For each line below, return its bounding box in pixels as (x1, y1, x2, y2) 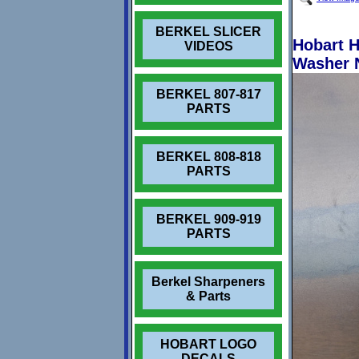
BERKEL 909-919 (155, 212, 261, 226)
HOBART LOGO (160, 337, 256, 351)
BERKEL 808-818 (155, 150, 261, 163)
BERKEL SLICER (155, 25, 261, 38)
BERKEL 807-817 (155, 87, 261, 101)
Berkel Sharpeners (151, 275, 265, 288)
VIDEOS (184, 39, 233, 53)
